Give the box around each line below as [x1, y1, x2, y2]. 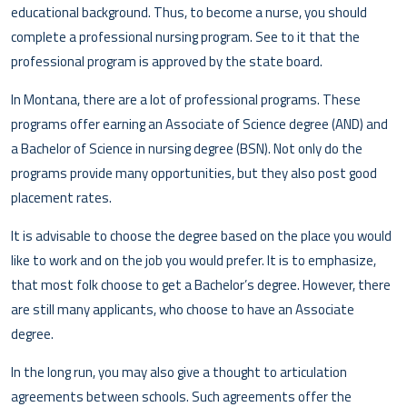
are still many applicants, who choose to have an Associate [11, 298, 354, 320]
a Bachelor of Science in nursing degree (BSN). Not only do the [11, 137, 362, 159]
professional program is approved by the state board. [11, 50, 323, 72]
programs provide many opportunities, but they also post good [11, 162, 377, 184]
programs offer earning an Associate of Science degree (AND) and [11, 113, 388, 134]
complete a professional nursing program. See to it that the [11, 25, 360, 47]
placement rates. [11, 186, 112, 208]
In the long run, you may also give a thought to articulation [11, 361, 347, 382]
